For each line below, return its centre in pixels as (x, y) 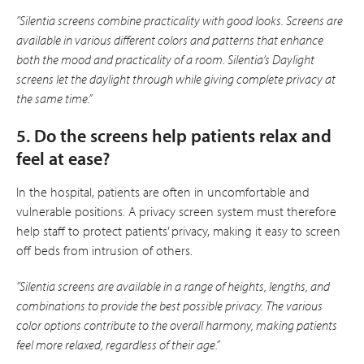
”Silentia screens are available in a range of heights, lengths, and (173, 286)
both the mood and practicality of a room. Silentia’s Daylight (165, 59)
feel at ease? (63, 158)
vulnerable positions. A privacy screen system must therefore (176, 211)
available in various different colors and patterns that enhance (170, 39)
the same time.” (54, 98)
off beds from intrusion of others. (104, 250)
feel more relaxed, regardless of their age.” (118, 344)
